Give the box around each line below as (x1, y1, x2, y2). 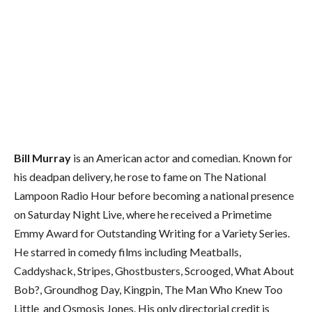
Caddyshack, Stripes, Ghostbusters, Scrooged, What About (14, 263, 294, 277)
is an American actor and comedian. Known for (71, 150, 292, 164)
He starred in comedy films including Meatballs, (14, 244, 241, 258)
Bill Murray (14, 150, 71, 164)
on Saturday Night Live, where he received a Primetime (14, 207, 272, 221)
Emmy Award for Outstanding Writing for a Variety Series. (14, 226, 290, 240)
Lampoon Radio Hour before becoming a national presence (14, 188, 294, 202)
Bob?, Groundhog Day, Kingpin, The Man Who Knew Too (14, 282, 283, 296)
